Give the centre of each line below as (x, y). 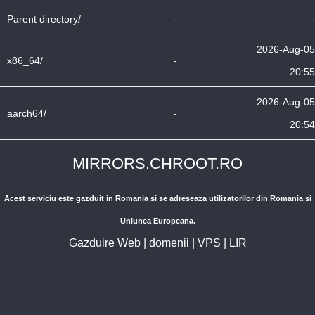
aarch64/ (27, 113)
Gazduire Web (104, 243)
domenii (169, 243)
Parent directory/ (44, 19)
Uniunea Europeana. (157, 221)
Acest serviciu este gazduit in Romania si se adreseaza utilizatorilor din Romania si (157, 198)
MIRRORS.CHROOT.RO (157, 163)
